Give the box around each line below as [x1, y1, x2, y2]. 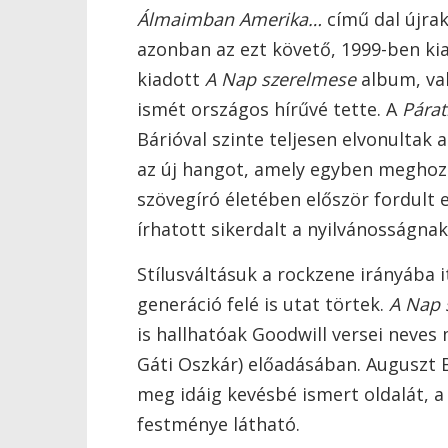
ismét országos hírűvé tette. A [137, 97, 402, 121]
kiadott [137, 67, 205, 91]
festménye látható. [137, 412, 300, 436]
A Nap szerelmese [205, 67, 356, 91]
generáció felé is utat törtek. [137, 292, 389, 316]
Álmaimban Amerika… [137, 7, 322, 31]
